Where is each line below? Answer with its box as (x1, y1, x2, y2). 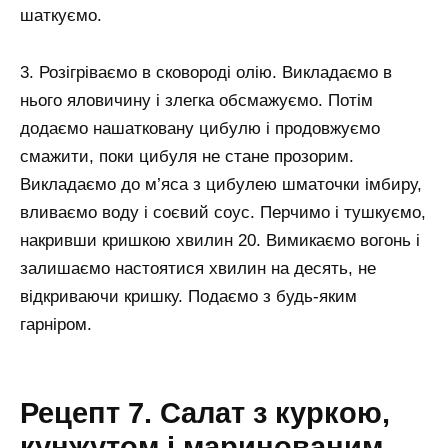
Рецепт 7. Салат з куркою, (20, 397, 390, 430)
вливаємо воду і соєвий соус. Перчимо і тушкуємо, (20, 202, 426, 222)
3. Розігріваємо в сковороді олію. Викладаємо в (20, 62, 392, 82)
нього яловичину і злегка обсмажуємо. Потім (20, 90, 373, 110)
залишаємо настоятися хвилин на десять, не (20, 258, 376, 278)
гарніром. (20, 314, 92, 334)
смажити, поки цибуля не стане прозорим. (20, 146, 354, 166)
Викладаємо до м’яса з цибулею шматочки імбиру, (20, 174, 422, 194)
